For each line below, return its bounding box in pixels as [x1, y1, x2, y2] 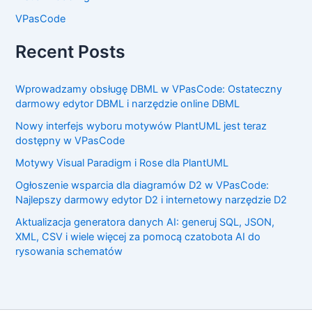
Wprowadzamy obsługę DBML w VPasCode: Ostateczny [15, 82, 283, 95]
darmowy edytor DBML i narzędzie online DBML [15, 97, 240, 110]
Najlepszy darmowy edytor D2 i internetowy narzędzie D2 [15, 193, 288, 206]
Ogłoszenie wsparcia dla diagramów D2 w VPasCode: [15, 178, 270, 192]
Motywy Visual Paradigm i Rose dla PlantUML [15, 156, 229, 169]
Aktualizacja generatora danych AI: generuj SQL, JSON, [15, 215, 275, 228]
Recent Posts [15, 41, 126, 63]
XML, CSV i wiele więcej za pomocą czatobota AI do [15, 230, 261, 243]
